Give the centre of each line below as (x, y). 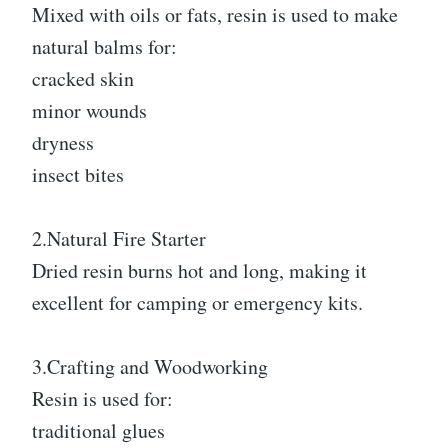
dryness (63, 143)
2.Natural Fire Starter (119, 239)
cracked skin (83, 79)
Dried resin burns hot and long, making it (199, 271)
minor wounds (89, 111)
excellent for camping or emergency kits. (197, 303)
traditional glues (98, 431)
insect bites (78, 175)
